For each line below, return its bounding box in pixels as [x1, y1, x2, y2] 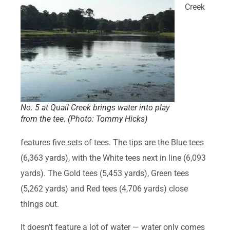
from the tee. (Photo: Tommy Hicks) [21, 114, 147, 124]
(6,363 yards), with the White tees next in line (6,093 [21, 153, 206, 163]
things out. [21, 199, 59, 209]
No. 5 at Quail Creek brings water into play [21, 103, 169, 113]
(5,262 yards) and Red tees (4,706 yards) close [21, 184, 188, 194]
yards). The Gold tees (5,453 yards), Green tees [21, 168, 189, 179]
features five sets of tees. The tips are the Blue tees [21, 138, 204, 148]
